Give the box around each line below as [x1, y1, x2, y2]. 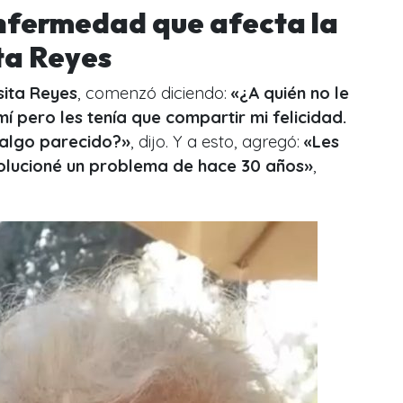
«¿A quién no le [231, 83, 349, 104]
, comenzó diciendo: [77, 83, 231, 104]
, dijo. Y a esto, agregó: [130, 131, 304, 153]
